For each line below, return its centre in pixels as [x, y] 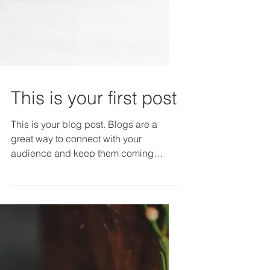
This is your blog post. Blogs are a [84, 153]
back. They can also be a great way [87, 196]
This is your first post [94, 127]
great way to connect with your [76, 167]
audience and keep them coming [82, 182]
